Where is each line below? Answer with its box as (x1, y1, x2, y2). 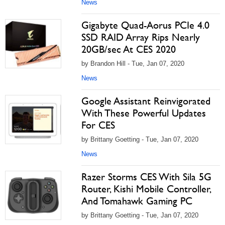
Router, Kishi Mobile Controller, (81, 183, 210, 195)
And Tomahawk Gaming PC (81, 195, 192, 207)
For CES (81, 119, 115, 131)
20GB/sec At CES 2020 (81, 43, 176, 55)
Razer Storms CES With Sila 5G (81, 171, 211, 183)
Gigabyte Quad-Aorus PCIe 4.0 (81, 19, 209, 31)
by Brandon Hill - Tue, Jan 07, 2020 (81, 60, 184, 67)
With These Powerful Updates (81, 107, 206, 119)
